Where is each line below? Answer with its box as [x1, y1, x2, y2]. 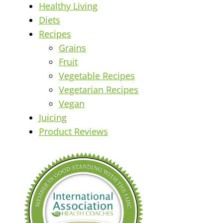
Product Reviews [39, 125, 108, 137]
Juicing [39, 111, 67, 123]
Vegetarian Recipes [59, 83, 138, 96]
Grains [59, 41, 86, 54]
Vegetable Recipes [59, 69, 135, 82]
